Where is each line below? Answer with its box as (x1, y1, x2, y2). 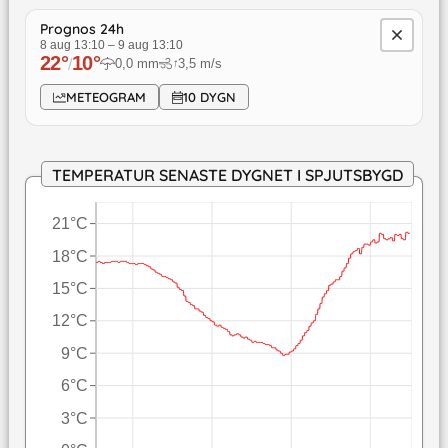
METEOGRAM (65, 89, 146, 106)
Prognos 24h (39, 20, 124, 39)
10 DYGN (183, 89, 237, 106)
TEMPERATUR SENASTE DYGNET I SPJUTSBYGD (51, 165, 403, 186)
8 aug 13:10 (39, 38, 105, 53)
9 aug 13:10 (117, 38, 183, 53)
